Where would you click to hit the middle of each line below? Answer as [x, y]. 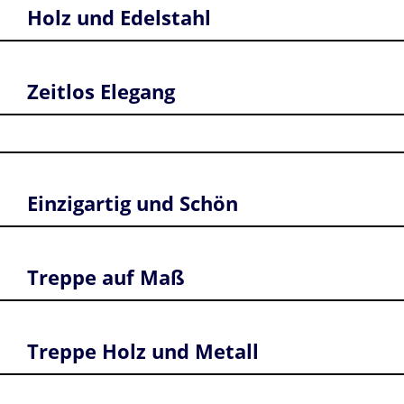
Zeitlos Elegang [101, 91]
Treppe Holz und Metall [143, 350]
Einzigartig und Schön [133, 202]
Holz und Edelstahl [119, 17]
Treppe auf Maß [106, 276]
